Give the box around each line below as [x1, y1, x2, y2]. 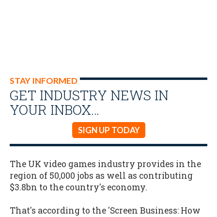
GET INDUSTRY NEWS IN [10, 86, 169, 104]
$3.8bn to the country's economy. [10, 181, 147, 193]
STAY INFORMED [10, 76, 77, 86]
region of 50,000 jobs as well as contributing [10, 170, 193, 181]
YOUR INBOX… [10, 100, 99, 119]
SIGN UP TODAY [77, 125, 139, 135]
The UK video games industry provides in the [10, 158, 201, 170]
